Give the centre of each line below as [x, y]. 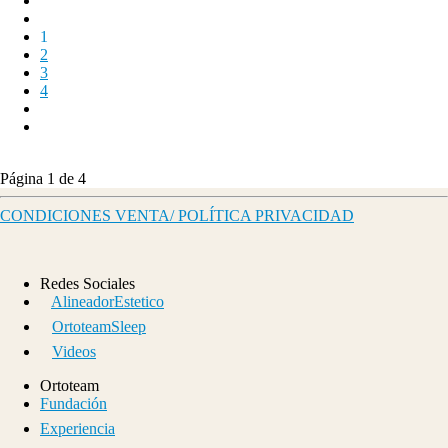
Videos [74, 351]
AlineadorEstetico [107, 301]
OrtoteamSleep [99, 326]
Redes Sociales [87, 283]
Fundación [73, 403]
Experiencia [77, 428]
